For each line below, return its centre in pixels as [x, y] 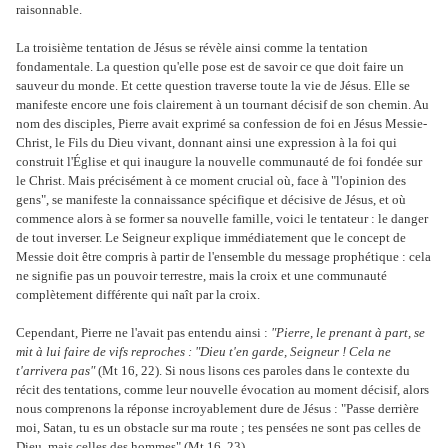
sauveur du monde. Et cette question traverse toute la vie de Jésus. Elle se [213, 85]
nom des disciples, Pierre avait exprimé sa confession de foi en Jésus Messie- [221, 123]
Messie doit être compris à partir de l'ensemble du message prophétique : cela [223, 256]
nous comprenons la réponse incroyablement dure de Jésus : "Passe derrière [217, 408]
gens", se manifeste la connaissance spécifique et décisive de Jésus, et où [211, 199]
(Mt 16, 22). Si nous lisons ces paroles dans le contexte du [252, 370]
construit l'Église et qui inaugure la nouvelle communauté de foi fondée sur [219, 161]
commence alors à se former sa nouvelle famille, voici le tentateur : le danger [222, 218]
